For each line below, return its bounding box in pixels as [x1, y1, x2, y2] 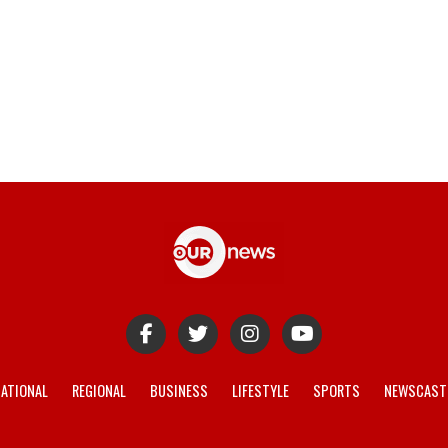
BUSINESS [150, 380, 208, 401]
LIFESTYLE [232, 380, 289, 401]
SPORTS [313, 380, 360, 401]
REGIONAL [72, 380, 126, 401]
